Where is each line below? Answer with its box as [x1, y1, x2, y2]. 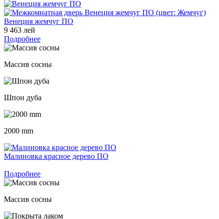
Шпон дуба [4, 93, 42, 102]
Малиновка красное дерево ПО [4, 152, 109, 160]
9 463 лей [4, 25, 35, 34]
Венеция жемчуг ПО [4, 17, 73, 25]
